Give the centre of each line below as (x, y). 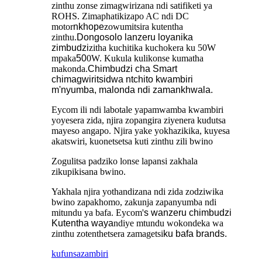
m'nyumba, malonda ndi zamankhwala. (132, 90)
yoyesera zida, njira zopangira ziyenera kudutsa (139, 120)
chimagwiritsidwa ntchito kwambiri (122, 79)
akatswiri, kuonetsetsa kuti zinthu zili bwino (132, 141)
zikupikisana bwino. (89, 172)
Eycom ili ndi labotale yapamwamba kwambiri (137, 110)
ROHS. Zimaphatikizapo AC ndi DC (120, 16)
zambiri (94, 254)
